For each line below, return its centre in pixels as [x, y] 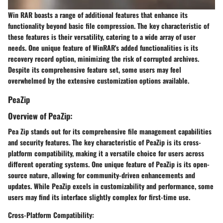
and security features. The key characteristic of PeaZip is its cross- [105, 142]
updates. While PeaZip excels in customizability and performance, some [111, 186]
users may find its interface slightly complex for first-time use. [99, 197]
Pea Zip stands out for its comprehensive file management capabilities [110, 131]
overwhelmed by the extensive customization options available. [99, 80]
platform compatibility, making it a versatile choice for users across [106, 153]
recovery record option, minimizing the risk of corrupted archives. [104, 58]
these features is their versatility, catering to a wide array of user [102, 36]
